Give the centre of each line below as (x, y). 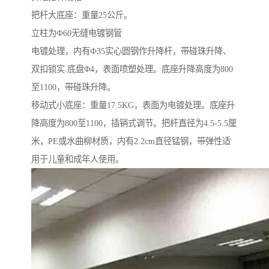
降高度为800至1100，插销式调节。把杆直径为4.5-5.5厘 (134, 123)
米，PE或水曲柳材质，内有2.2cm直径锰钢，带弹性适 (131, 141)
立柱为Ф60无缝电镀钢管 (77, 33)
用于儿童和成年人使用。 (77, 159)
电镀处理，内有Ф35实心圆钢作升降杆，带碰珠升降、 (131, 51)
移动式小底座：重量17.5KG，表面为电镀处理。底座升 (133, 105)
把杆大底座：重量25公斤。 (82, 15)
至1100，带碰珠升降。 (73, 87)
